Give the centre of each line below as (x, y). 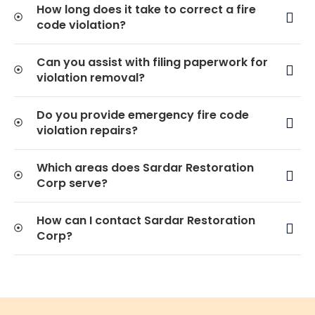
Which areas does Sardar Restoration (145, 167)
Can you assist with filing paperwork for (152, 62)
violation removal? (91, 77)
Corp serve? (72, 183)
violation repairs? (87, 130)
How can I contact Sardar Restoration (146, 220)
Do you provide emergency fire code (143, 115)
